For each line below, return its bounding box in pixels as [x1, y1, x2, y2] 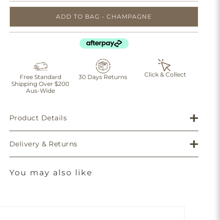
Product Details [9, 113, 67, 122]
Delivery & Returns [9, 139, 78, 148]
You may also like [9, 168, 93, 177]
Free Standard [19, 73, 61, 81]
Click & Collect [144, 71, 187, 78]
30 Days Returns [79, 73, 128, 81]
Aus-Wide [26, 87, 55, 94]
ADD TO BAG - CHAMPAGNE [56, 13, 152, 20]
